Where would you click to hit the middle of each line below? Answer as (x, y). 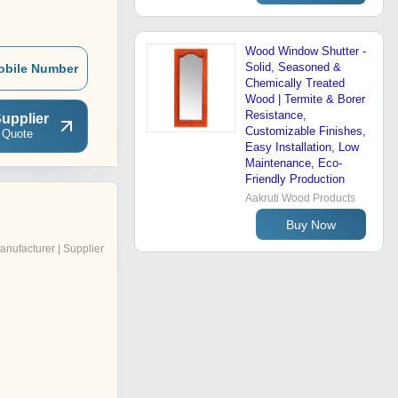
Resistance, (276, 115)
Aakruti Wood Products (300, 199)
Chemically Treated (295, 84)
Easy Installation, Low (302, 147)
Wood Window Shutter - (306, 52)
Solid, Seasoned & (293, 68)
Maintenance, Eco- (294, 163)
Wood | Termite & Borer (305, 99)
